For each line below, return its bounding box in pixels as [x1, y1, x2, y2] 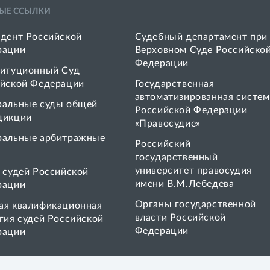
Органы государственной [134, 199, 256, 209]
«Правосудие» [134, 119, 201, 128]
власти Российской [134, 213, 226, 222]
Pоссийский [134, 139, 191, 149]
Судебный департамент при [134, 32, 268, 42]
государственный [134, 152, 218, 162]
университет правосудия [134, 166, 252, 175]
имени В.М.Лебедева [134, 179, 234, 189]
